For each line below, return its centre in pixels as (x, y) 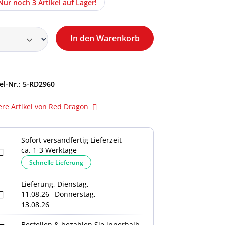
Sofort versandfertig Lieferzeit (71, 140)
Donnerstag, (75, 194)
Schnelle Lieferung (56, 162)
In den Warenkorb (105, 38)
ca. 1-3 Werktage (49, 150)
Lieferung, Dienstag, (55, 184)
